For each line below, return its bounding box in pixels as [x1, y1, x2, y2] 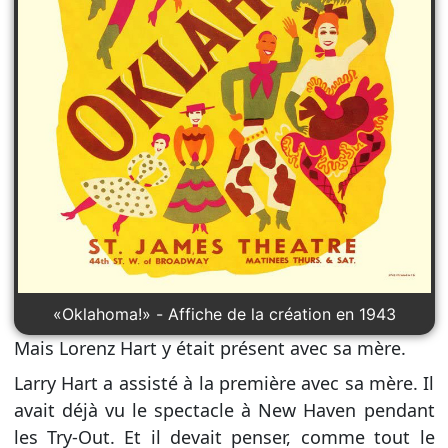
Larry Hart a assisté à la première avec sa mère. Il [13, 370, 435, 395]
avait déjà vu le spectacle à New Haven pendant [13, 397, 435, 422]
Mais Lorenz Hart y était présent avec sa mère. [13, 335, 406, 360]
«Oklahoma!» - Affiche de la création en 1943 [52, 303, 396, 324]
